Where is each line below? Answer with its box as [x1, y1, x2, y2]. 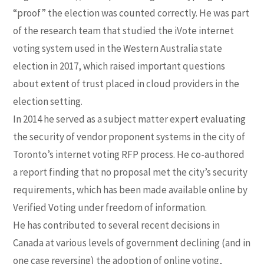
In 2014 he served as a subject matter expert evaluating [13, 112, 246, 126]
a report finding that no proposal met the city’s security [13, 165, 248, 179]
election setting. [13, 94, 83, 108]
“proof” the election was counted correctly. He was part [13, 6, 250, 19]
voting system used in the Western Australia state [13, 41, 223, 55]
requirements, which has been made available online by [13, 183, 248, 196]
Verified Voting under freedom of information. [13, 200, 207, 214]
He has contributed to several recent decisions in [13, 218, 220, 232]
